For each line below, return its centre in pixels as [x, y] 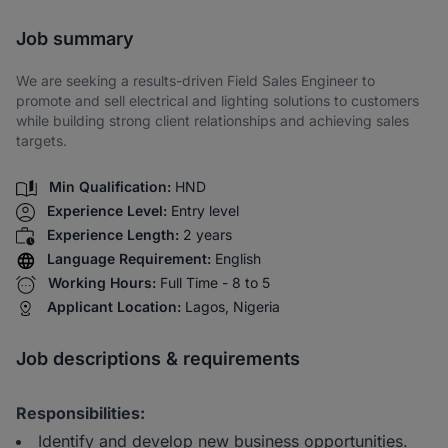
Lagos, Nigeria [232, 307]
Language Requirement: [129, 259]
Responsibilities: [80, 413]
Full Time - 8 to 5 [215, 283]
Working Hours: [102, 283]
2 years [207, 235]
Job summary [75, 38]
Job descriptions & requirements [158, 359]
